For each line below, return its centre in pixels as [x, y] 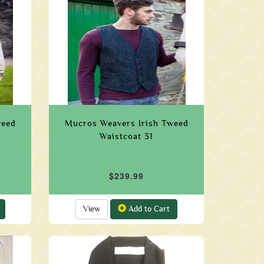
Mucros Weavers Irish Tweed [126, 123]
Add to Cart [148, 209]
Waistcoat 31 [127, 136]
